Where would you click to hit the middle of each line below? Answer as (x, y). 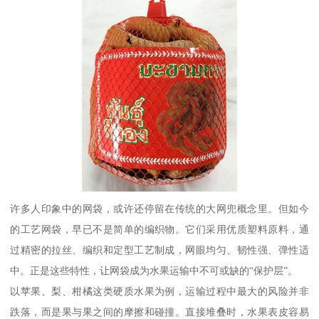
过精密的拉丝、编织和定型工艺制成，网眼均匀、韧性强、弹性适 (159, 250)
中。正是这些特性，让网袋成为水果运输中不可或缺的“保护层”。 (154, 270)
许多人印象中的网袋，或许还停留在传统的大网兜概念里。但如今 (159, 208)
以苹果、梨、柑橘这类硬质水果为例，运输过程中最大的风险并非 (159, 291)
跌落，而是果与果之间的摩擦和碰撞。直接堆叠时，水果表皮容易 (159, 312)
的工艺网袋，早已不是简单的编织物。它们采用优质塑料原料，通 (159, 229)
